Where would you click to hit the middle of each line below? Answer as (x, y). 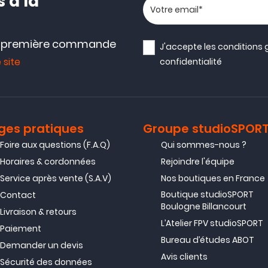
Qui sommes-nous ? (204, 145)
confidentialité (191, 62)
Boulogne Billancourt (204, 206)
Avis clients (184, 257)
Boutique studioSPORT (207, 194)
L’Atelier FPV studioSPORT (212, 223)
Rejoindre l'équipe (198, 162)
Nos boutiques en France (213, 178)
